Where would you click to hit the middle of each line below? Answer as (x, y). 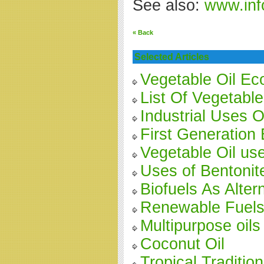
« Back (143, 32)
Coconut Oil (182, 244)
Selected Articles (172, 57)
